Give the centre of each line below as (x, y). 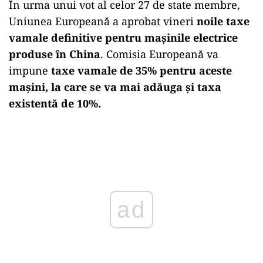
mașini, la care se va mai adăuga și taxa (115, 87)
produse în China (55, 54)
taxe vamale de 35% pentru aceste (141, 70)
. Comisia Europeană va (159, 54)
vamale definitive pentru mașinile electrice (123, 37)
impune (30, 70)
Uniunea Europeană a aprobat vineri (103, 21)
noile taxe (223, 21)
